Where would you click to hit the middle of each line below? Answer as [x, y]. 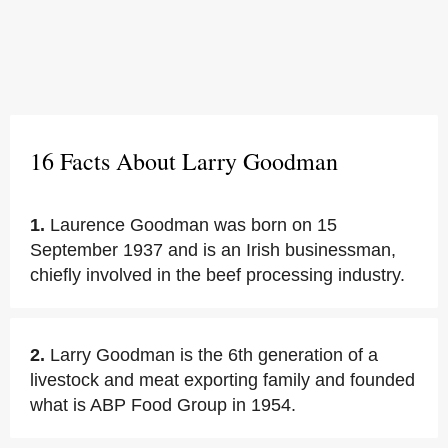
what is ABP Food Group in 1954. [163, 405]
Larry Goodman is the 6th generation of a [214, 355]
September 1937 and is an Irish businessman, [213, 250]
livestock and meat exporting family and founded [222, 380]
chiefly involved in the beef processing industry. [217, 275]
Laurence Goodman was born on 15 [193, 225]
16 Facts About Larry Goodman [184, 161]
